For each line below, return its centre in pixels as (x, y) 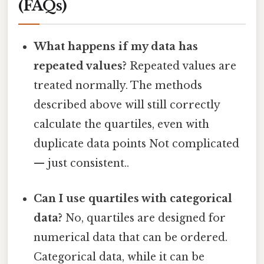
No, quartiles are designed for (144, 218)
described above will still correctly (127, 105)
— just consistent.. (82, 164)
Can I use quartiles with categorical (133, 198)
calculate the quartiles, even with (122, 125)
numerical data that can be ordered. (131, 237)
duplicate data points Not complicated (137, 144)
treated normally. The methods (118, 86)
